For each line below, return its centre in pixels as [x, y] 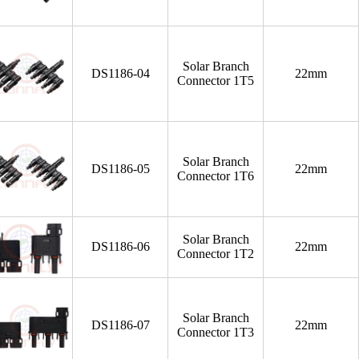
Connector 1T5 [216, 81]
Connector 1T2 [216, 254]
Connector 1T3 [216, 332]
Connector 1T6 [216, 176]
